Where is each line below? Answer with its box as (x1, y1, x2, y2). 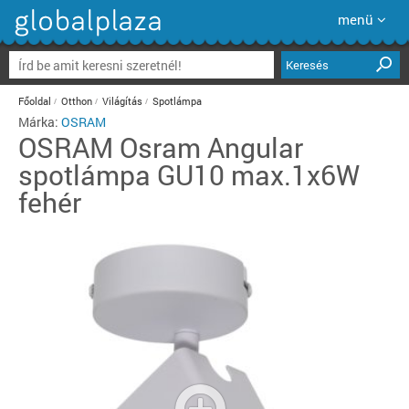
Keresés (286, 57, 329, 73)
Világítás (102, 94, 142, 108)
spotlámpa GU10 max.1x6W (18, 157, 361, 193)
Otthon (61, 94, 92, 108)
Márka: (18, 113, 61, 131)
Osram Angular (120, 130, 303, 165)
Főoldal (18, 94, 51, 108)
